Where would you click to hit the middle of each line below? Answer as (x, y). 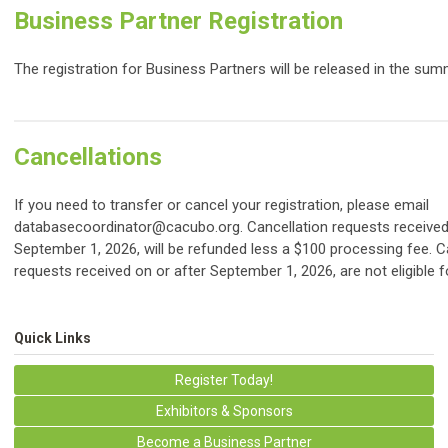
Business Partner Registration (178, 21)
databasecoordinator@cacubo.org (127, 227)
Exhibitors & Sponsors (224, 411)
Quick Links (52, 338)
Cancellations (88, 157)
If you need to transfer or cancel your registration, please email (221, 205)
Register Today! (224, 380)
